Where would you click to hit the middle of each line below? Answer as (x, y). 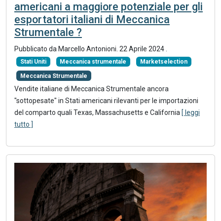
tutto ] (24, 124)
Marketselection (164, 62)
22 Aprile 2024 (143, 49)
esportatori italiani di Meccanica (92, 20)
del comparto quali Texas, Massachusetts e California (98, 112)
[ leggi (191, 112)
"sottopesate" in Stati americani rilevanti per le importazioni (106, 100)
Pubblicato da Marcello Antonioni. (67, 49)
